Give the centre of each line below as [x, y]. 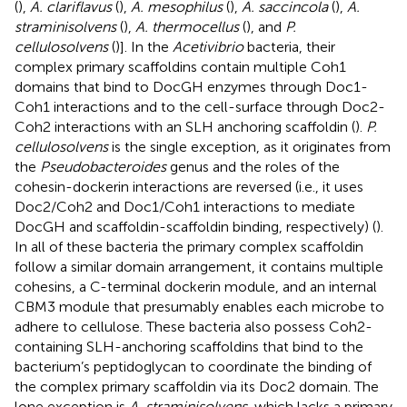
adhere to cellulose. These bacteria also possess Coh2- [194, 326]
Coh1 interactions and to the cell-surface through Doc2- [200, 106]
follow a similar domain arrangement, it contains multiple [199, 266]
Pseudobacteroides [103, 166]
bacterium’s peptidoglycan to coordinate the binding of [193, 366]
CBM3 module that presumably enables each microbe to [199, 306]
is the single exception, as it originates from [249, 146]
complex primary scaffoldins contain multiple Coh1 [180, 66]
